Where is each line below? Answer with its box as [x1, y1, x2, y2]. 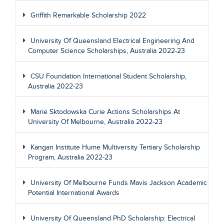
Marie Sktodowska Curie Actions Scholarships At [30, 108, 180, 116]
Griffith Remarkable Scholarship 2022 [30, 11, 146, 19]
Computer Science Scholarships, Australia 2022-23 [28, 47, 185, 55]
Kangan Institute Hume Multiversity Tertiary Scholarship [30, 143, 200, 151]
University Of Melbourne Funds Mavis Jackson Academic [30, 179, 207, 187]
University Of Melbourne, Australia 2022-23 [28, 118, 162, 126]
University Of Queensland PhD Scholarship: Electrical [30, 214, 195, 222]
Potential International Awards [28, 189, 119, 197]
